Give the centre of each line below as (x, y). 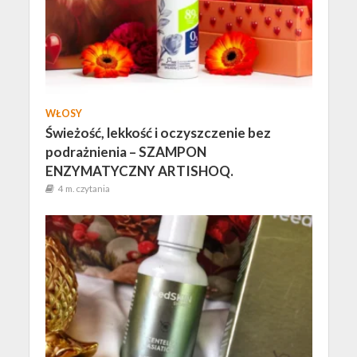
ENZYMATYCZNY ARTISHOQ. (139, 171)
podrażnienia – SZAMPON (126, 151)
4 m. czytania (84, 188)
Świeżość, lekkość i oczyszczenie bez (158, 132)
